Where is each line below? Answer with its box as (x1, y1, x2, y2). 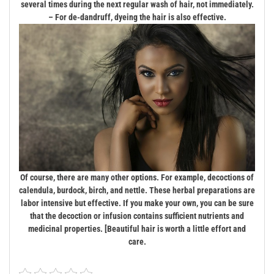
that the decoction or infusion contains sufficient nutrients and (30, 210, 244, 221)
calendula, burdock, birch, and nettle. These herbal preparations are (19, 185, 255, 195)
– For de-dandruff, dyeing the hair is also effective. (48, 12, 226, 23)
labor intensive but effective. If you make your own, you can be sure (20, 198, 254, 208)
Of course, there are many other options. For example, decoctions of (20, 172, 254, 182)
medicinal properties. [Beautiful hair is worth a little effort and (28, 223, 246, 234)
